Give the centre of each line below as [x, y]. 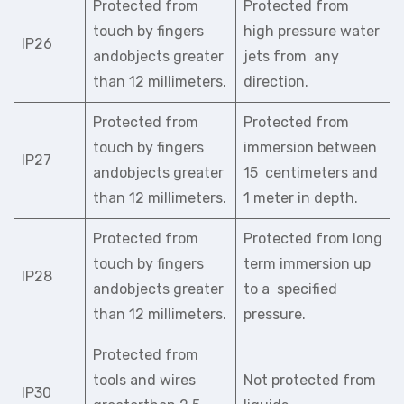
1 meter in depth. [301, 198]
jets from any [291, 56]
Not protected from [310, 380]
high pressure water [312, 31]
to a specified [290, 289]
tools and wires [144, 380]
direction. [276, 82]
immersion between [310, 147]
